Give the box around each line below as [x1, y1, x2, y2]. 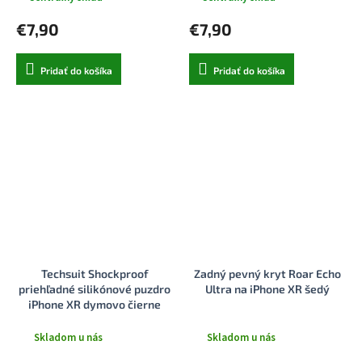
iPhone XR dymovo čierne [28, 297, 161, 312]
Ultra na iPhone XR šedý [205, 282, 330, 297]
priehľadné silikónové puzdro [19, 282, 170, 297]
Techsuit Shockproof [40, 267, 149, 281]
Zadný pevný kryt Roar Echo [194, 267, 341, 281]
